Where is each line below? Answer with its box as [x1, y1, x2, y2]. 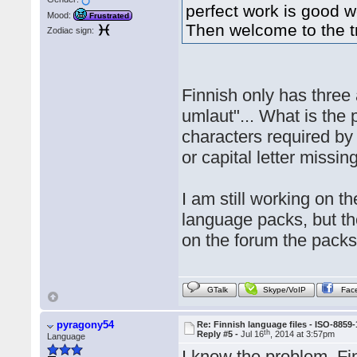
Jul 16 [241, 329, 265, 339]
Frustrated [89, 11, 130, 21]
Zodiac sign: [47, 25, 95, 36]
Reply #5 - [197, 329, 241, 339]
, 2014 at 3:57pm [270, 329, 335, 339]
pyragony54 [57, 319, 115, 331]
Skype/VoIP [263, 285, 307, 295]
